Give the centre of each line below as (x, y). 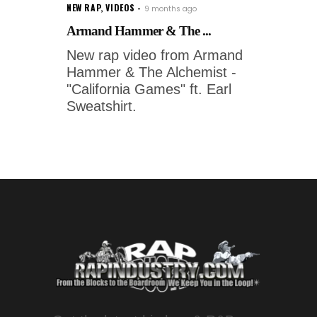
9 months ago (171, 9)
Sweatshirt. (102, 106)
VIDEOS (121, 8)
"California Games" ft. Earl (149, 90)
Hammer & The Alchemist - (151, 73)
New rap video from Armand (155, 56)
